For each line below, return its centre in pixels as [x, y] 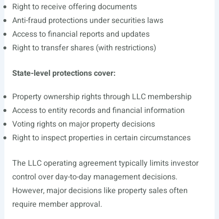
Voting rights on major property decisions [83, 124]
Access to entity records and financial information [98, 110]
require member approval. [57, 204]
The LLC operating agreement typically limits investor [105, 163]
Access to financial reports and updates [81, 34]
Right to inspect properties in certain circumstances [101, 138]
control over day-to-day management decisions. [95, 177]
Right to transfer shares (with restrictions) [84, 48]
